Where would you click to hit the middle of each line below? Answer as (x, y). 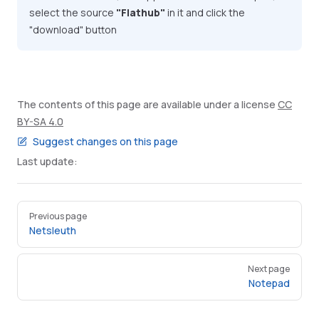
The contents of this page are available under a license (147, 104)
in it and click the (205, 12)
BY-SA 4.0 (40, 121)
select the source (73, 12)
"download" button (73, 30)
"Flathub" (141, 12)
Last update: (47, 161)
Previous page (58, 216)
